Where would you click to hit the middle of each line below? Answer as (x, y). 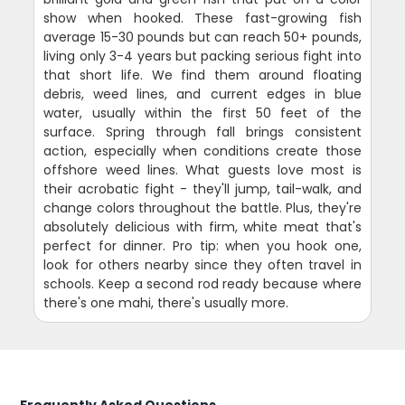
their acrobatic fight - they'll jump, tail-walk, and (202, 188)
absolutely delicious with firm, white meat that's (202, 226)
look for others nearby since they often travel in (202, 264)
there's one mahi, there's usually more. (166, 302)
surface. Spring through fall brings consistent (202, 132)
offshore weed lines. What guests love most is (202, 170)
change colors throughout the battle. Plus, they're (202, 207)
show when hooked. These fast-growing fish (202, 18)
